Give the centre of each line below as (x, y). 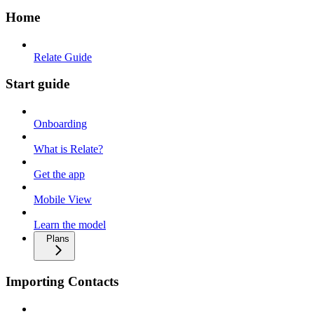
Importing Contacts (62, 281)
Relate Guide (63, 57)
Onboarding (60, 124)
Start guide (37, 84)
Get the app (59, 175)
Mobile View (63, 200)
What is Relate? (68, 149)
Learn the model (70, 225)
